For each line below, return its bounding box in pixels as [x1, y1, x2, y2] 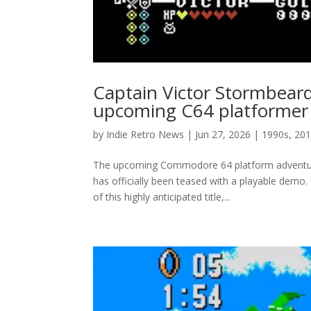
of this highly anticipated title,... [93, 190, 231, 203]
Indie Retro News [106, 128, 185, 141]
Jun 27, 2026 [195, 128, 251, 141]
